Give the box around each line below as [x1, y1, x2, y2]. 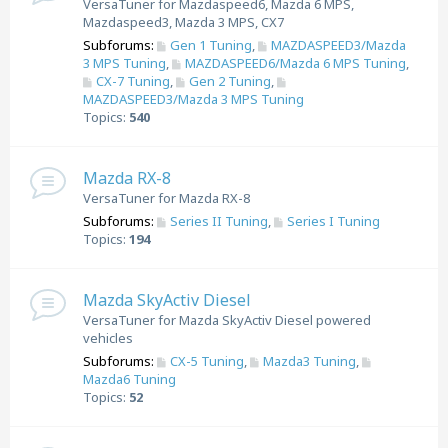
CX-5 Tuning [169, 352, 244, 370]
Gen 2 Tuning [188, 72, 271, 90]
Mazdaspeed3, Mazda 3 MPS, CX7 [83, 13, 284, 31]
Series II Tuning [169, 212, 268, 230]
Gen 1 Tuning [169, 36, 252, 54]
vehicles [83, 329, 133, 347]
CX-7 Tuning [95, 72, 170, 90]
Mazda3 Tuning [262, 352, 356, 370]
